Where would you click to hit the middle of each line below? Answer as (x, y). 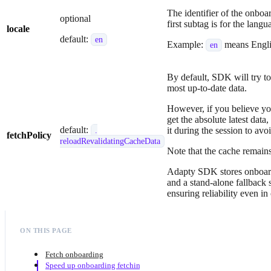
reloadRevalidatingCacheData (110, 142)
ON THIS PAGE (46, 230)
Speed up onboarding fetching (95, 265)
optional (75, 19)
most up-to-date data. (207, 88)
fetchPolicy (29, 135)
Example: (186, 45)
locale (18, 29)
